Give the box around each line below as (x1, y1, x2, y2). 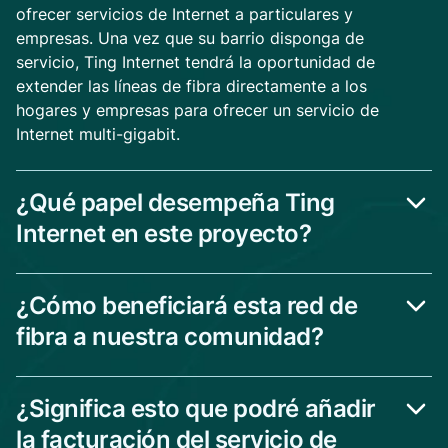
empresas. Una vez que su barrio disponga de (16, 28, 364, 48)
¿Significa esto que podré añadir (16, 394, 376, 423)
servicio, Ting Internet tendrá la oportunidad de (16, 52, 375, 72)
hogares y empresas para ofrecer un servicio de (16, 100, 379, 120)
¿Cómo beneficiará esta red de (16, 291, 358, 320)
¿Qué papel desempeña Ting (16, 188, 335, 217)
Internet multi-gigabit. (16, 124, 180, 144)
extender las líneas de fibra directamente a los (16, 76, 367, 96)
